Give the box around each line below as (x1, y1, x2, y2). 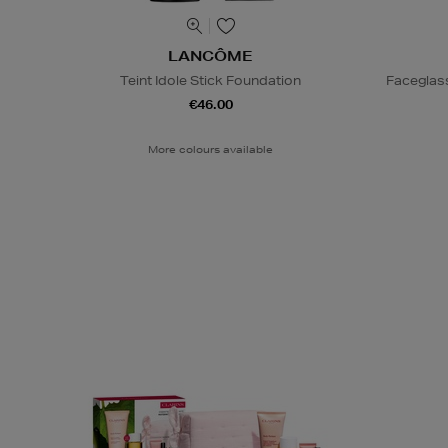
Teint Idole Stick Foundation (120, 72, 302, 90)
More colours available (148, 142, 274, 157)
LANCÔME (168, 47, 254, 66)
